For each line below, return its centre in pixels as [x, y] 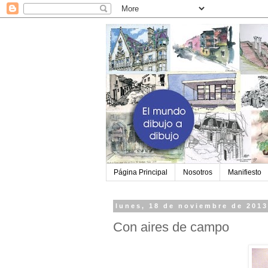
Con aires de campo [171, 227]
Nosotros [198, 173]
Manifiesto [245, 173]
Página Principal [141, 173]
